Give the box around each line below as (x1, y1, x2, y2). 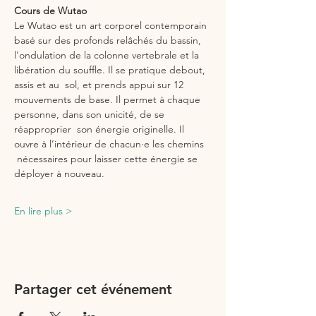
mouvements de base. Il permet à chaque (14, 93, 203, 106)
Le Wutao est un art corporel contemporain (14, 19, 209, 32)
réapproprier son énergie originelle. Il (14, 123, 187, 135)
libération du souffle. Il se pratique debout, (14, 63, 208, 76)
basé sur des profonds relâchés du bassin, (14, 34, 204, 47)
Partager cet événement (14, 281, 172, 298)
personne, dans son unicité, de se (14, 108, 167, 121)
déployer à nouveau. (14, 167, 104, 180)
